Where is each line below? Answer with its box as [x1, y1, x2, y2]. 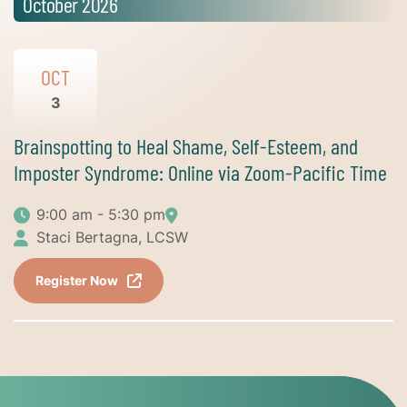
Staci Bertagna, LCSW [36, 227, 188, 246]
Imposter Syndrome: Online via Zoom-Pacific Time [14, 158, 387, 185]
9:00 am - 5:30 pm [36, 204, 165, 223]
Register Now [35, 272, 118, 288]
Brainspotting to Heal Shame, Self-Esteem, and [14, 132, 358, 159]
